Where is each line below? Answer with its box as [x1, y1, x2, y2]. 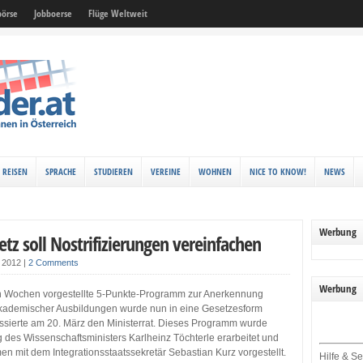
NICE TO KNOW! [250, 165, 306, 177]
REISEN [2, 165, 28, 177]
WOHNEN [199, 165, 232, 177]
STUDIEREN [94, 165, 133, 177]
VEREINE [151, 165, 181, 177]
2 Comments [28, 258, 79, 267]
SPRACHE [45, 165, 76, 177]
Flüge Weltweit [88, 6, 147, 20]
